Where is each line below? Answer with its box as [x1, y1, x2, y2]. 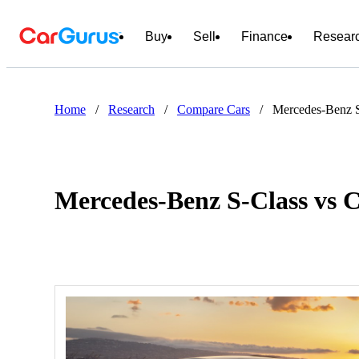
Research [108, 103, 155, 116]
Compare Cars [177, 103, 250, 116]
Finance [241, 30, 288, 43]
